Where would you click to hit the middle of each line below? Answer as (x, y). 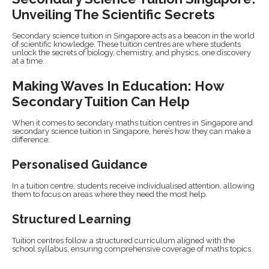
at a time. (28, 61)
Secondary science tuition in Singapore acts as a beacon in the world (133, 36)
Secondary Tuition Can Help (101, 102)
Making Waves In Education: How (118, 86)
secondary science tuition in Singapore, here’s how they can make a (131, 131)
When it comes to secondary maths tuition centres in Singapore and (132, 123)
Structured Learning (71, 219)
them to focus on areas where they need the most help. (110, 195)
